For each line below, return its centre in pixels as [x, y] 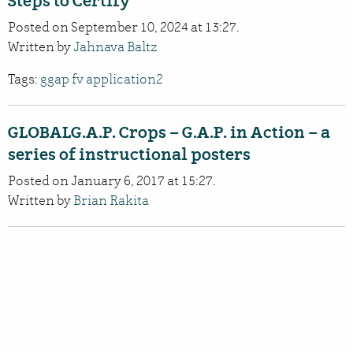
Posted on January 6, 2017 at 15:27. [112, 180]
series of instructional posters [129, 154]
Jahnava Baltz [115, 46]
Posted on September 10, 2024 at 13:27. [124, 27]
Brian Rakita [111, 200]
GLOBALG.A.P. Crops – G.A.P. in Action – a [169, 132]
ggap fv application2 [102, 79]
